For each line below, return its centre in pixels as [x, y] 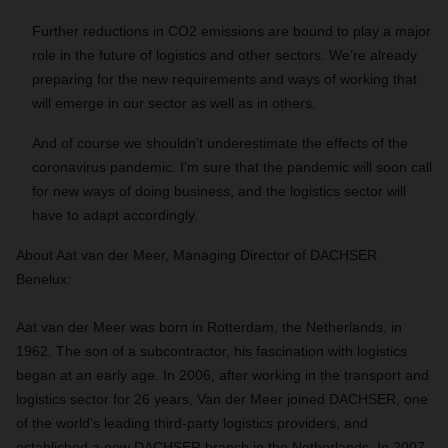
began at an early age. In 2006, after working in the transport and [222, 375]
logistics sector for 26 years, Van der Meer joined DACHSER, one [222, 399]
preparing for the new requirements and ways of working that [224, 79]
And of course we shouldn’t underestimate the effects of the [220, 143]
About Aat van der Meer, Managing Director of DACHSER [196, 255]
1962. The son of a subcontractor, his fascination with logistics [211, 351]
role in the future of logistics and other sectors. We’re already [224, 55]
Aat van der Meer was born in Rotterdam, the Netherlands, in [209, 327]
